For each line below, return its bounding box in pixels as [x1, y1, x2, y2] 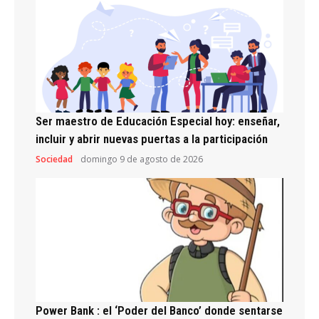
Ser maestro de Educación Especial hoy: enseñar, [36, 113, 280, 128]
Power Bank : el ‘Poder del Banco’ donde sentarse [36, 303, 283, 318]
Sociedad [36, 152, 73, 165]
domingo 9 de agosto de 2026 [80, 152, 203, 165]
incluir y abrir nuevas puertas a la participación [36, 131, 268, 146]
